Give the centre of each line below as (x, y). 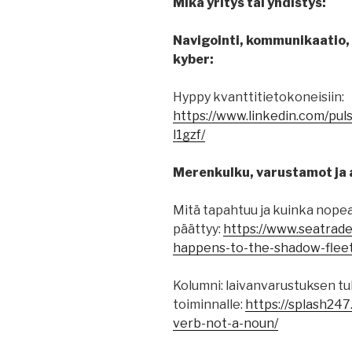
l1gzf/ (189, 135)
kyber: (193, 60)
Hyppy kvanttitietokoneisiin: (258, 97)
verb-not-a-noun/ (225, 324)
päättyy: (198, 229)
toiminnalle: (209, 305)
